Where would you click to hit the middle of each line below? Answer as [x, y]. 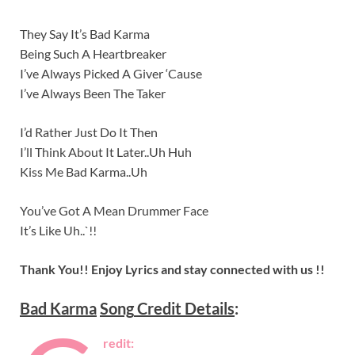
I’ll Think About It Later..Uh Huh [106, 151]
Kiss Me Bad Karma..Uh [84, 171]
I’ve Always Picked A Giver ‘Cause [111, 73]
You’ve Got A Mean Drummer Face [114, 210]
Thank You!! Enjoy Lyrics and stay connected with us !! [172, 269]
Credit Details [184, 308]
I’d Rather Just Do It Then [89, 132]
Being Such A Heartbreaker [93, 53]
